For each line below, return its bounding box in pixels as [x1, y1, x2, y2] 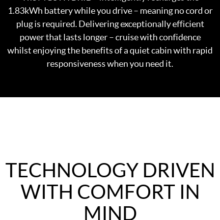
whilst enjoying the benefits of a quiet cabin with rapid [7, 45, 213, 56]
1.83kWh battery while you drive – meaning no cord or [7, 5, 213, 16]
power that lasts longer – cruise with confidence [19, 31, 201, 43]
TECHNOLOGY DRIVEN [5, 158, 215, 182]
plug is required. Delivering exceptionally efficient [16, 18, 204, 29]
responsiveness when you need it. [47, 58, 173, 69]
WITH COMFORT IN [20, 180, 200, 204]
